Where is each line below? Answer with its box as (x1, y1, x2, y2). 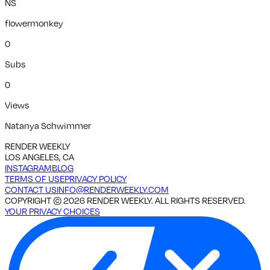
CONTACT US (5, 183, 57, 195)
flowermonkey (5, 17, 63, 28)
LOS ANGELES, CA (5, 151, 74, 162)
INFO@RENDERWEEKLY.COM (57, 183, 169, 195)
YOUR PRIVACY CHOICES (5, 205, 100, 216)
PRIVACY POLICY (64, 172, 127, 184)
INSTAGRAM (5, 162, 52, 173)
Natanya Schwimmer (5, 119, 91, 131)
